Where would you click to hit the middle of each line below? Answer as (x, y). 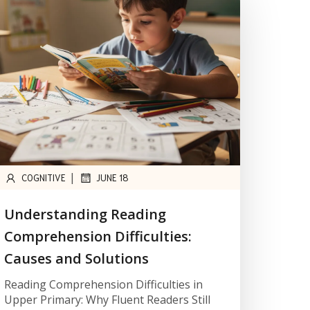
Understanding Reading (85, 215)
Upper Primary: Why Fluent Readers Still (107, 300)
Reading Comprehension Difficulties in (103, 285)
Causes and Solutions (76, 259)
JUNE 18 (112, 178)
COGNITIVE (43, 178)
